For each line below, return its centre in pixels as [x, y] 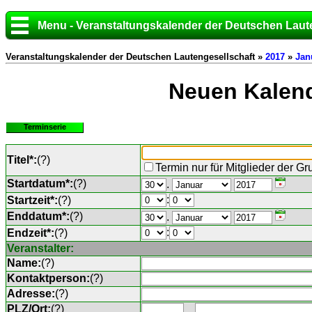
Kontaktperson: [48, 278]
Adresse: [31, 293]
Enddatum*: [38, 216]
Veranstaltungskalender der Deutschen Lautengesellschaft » [135, 57]
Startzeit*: [32, 200]
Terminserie [45, 126]
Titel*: [22, 159]
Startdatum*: [40, 183]
